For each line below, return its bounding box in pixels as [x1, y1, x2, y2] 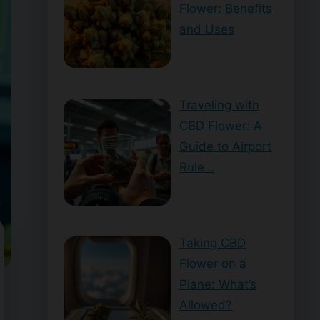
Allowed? [179, 298, 233, 313]
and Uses [179, 21, 235, 36]
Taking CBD [179, 236, 246, 251]
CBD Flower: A [179, 118, 263, 133]
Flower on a [179, 256, 247, 271]
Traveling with [179, 97, 260, 112]
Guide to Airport [179, 139, 272, 154]
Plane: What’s [179, 277, 257, 292]
